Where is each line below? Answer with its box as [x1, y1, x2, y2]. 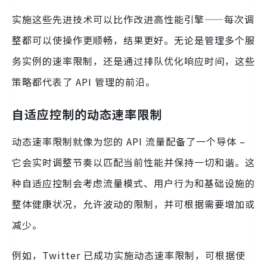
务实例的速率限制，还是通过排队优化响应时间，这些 [12, 54, 255, 69]
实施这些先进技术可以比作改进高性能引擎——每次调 [12, 12, 254, 27]
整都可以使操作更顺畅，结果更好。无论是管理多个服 [12, 33, 255, 48]
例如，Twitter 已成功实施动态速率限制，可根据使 [12, 248, 246, 263]
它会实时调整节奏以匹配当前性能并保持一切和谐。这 [12, 155, 255, 170]
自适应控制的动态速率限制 [12, 105, 162, 123]
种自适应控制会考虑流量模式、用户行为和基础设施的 [12, 176, 255, 191]
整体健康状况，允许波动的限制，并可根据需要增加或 [12, 197, 255, 212]
